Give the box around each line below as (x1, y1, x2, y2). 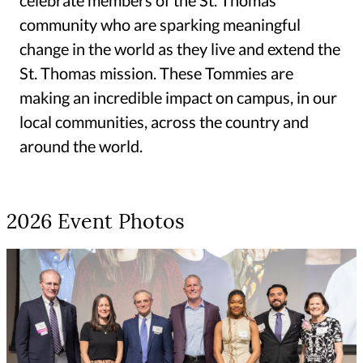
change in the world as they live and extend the (19, 38, 340, 58)
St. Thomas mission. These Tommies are (19, 62, 293, 83)
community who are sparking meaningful (19, 14, 301, 34)
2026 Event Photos (6, 212, 185, 233)
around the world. (19, 135, 143, 156)
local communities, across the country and (19, 111, 309, 131)
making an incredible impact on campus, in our (19, 87, 337, 107)
